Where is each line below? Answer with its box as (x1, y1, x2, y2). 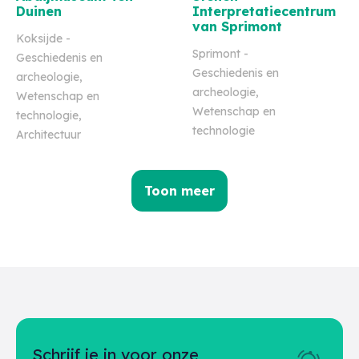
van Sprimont (192, 18, 282, 34)
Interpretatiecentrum (192, 3, 336, 19)
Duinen (16, 3, 62, 19)
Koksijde (16, 31, 63, 46)
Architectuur (16, 127, 81, 142)
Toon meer (144, 183, 215, 199)
